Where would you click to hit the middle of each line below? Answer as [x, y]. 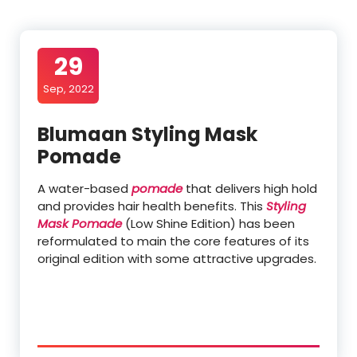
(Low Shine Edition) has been [208, 224]
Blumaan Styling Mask [147, 135]
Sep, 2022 [68, 89]
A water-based [84, 189]
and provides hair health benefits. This [152, 206]
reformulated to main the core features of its [173, 241]
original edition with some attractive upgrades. [177, 259]
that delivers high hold [250, 189]
